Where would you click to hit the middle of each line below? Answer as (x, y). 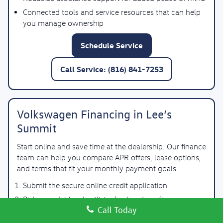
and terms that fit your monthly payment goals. (98, 168)
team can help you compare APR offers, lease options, (109, 157)
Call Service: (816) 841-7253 (111, 69)
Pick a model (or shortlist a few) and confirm (98, 199)
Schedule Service (111, 45)
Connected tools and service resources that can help (112, 12)
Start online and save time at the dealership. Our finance (111, 146)
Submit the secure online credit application (95, 185)
